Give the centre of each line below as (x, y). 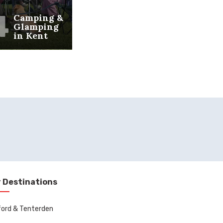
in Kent (30, 35)
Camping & (38, 17)
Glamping (36, 26)
